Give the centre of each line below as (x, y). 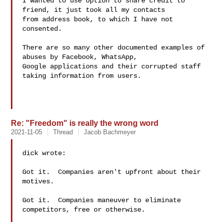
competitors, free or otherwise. (84, 210)
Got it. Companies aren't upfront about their (112, 172)
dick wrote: (44, 153)
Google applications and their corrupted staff (112, 66)
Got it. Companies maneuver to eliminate (102, 200)
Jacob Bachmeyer (110, 132)
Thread (63, 132)
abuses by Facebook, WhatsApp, (82, 57)
